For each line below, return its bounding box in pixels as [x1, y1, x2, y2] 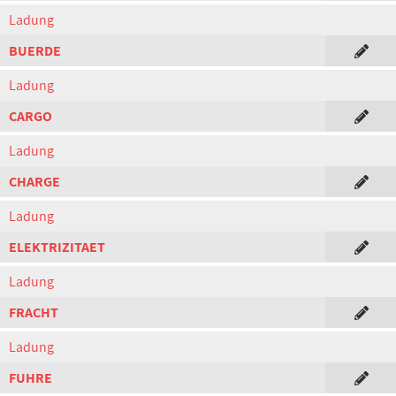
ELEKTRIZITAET [9, 238, 105, 256]
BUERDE [9, 42, 61, 60]
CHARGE [9, 172, 60, 191]
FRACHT [9, 303, 58, 322]
